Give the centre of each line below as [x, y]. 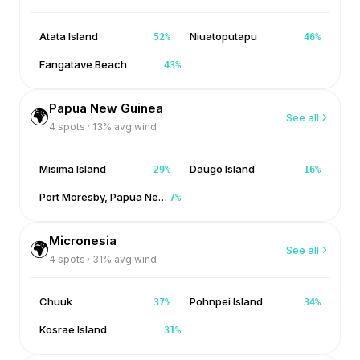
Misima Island [73, 169]
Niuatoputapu [223, 36]
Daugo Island [222, 169]
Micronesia [83, 241]
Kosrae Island [73, 329]
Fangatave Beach [83, 64]
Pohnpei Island [226, 301]
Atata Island [69, 36]
